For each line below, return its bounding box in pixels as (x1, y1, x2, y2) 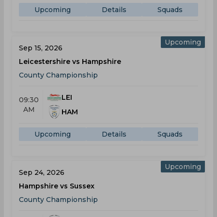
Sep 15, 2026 (19, 44, 62, 52)
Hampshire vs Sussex (19, 182, 94, 190)
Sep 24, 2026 (19, 168, 64, 177)
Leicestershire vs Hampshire (19, 57, 121, 66)
